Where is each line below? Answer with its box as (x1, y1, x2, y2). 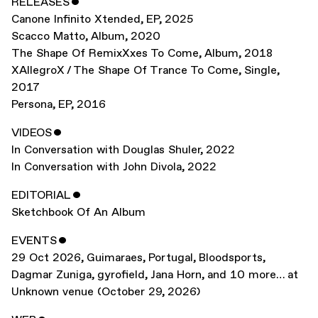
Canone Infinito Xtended (11, 13, 141, 27)
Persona (11, 98, 53, 112)
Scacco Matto (11, 30, 85, 44)
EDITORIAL (11, 189, 71, 203)
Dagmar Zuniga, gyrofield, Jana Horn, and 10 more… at (11, 268, 298, 283)
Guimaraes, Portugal (87, 251, 193, 265)
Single (244, 64, 277, 78)
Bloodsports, (199, 251, 265, 265)
